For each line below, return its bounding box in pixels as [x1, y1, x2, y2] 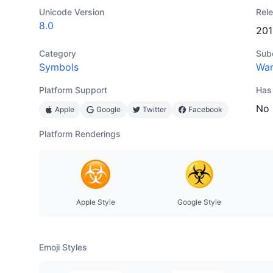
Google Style [177, 197, 221, 207]
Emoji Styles [39, 242, 87, 252]
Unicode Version [39, 7, 104, 17]
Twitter [143, 105, 166, 114]
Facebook [188, 105, 222, 114]
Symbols [39, 61, 79, 73]
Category [39, 48, 76, 58]
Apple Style [76, 197, 115, 207]
